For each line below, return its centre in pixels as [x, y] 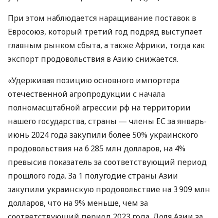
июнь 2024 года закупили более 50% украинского [103, 135]
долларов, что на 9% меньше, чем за [78, 203]
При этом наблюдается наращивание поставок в [102, 18]
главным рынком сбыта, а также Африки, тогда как [106, 45]
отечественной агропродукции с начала [86, 94]
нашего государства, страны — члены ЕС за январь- [107, 121]
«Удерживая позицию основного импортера [94, 80]
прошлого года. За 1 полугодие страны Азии [93, 175]
